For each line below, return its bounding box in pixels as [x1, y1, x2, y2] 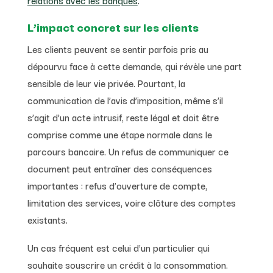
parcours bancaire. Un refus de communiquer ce [27, 143, 229, 158]
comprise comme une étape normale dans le [27, 126, 212, 141]
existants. [27, 211, 68, 227]
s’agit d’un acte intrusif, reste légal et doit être [27, 109, 219, 124]
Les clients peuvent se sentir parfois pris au [27, 41, 208, 56]
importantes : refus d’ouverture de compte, [27, 177, 207, 193]
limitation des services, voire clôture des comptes [27, 194, 236, 210]
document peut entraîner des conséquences [27, 160, 212, 175]
